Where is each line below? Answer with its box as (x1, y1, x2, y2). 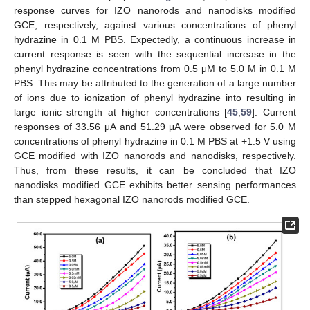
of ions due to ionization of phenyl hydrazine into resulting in (14, 91, 296, 103)
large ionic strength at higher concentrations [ (14, 106, 228, 118)
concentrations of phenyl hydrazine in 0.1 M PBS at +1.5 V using (14, 135, 296, 147)
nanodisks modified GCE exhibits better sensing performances (14, 179, 296, 190)
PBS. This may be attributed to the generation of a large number (14, 77, 296, 89)
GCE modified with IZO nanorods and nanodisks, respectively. (14, 149, 296, 161)
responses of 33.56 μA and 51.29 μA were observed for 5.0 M (14, 120, 296, 132)
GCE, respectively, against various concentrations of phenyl (14, 19, 296, 30)
